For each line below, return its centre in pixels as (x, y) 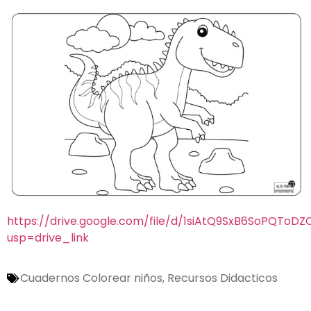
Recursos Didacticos (222, 278)
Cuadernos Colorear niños (91, 278)
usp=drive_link (48, 237)
